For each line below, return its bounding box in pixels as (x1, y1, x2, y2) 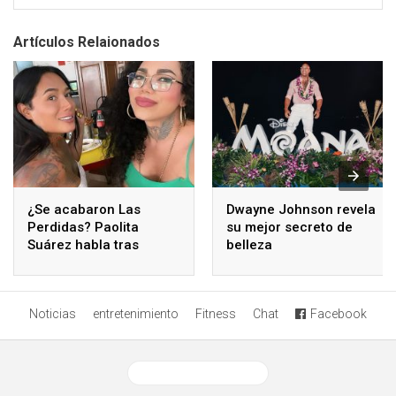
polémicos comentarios (27, 255, 176, 271)
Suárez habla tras (27, 237, 139, 254)
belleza (226, 237, 272, 254)
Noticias (29, 306, 76, 321)
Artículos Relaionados (13, 33, 160, 50)
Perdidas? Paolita (27, 219, 139, 236)
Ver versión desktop (155, 366, 255, 379)
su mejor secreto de (226, 219, 353, 236)
